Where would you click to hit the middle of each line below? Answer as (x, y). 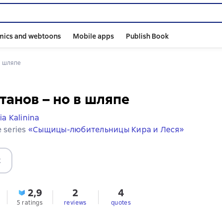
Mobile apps (93, 36)
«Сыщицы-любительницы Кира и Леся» (106, 130)
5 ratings (30, 203)
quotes (121, 203)
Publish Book (147, 36)
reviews (75, 203)
